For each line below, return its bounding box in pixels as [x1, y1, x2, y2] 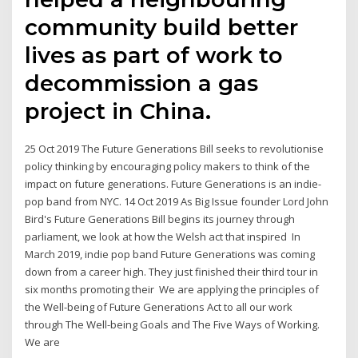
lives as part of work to [25, 42, 284, 70]
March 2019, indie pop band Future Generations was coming [25, 247, 316, 262]
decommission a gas [25, 70, 259, 97]
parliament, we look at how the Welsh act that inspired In [25, 229, 301, 245]
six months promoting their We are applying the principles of [25, 282, 320, 297]
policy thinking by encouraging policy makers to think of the [25, 159, 311, 174]
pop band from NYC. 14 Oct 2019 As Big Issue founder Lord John [25, 194, 329, 209]
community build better [25, 14, 299, 42]
